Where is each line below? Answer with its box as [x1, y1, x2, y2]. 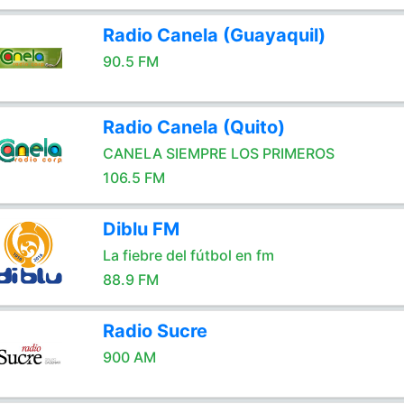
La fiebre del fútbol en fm [102, 246, 274, 264]
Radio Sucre [102, 320, 207, 342]
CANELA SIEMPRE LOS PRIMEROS [102, 144, 335, 162]
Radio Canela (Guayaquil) [102, 24, 326, 46]
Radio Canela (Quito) [102, 116, 285, 138]
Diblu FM [102, 218, 179, 240]
